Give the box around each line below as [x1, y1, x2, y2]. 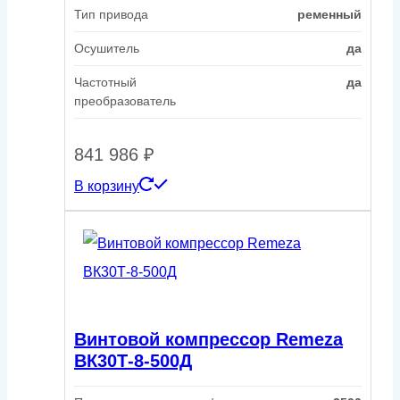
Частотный [74, 75, 137, 90]
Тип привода [74, 7, 148, 22]
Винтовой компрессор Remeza [74, 329, 343, 349]
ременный [297, 7, 362, 22]
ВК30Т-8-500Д [74, 350, 192, 371]
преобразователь [74, 94, 176, 109]
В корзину [74, 179, 139, 195]
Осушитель [74, 41, 139, 56]
